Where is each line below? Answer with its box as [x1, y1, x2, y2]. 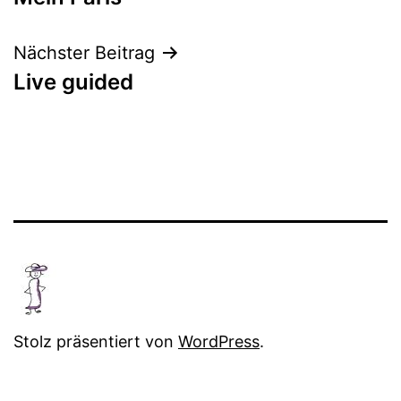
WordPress [178, 332, 260, 352]
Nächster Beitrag [13, 41, 155, 64]
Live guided [13, 68, 133, 95]
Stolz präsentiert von [13, 332, 178, 352]
